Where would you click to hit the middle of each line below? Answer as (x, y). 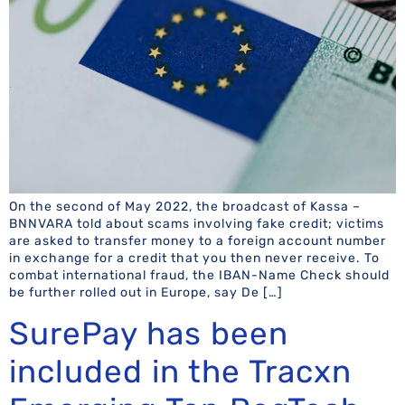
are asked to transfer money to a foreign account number (198, 241)
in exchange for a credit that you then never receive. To (194, 259)
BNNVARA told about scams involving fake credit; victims (197, 224)
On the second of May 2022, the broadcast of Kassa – (185, 207)
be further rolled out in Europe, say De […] (146, 293)
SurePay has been (149, 333)
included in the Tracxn (180, 371)
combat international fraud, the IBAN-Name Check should (199, 276)
